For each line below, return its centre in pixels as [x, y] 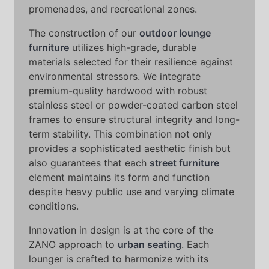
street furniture [184, 163]
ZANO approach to [73, 244]
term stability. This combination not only [120, 134]
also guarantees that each [89, 163]
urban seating [150, 244]
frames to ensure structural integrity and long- [134, 119]
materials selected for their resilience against [131, 62]
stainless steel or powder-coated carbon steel [133, 105]
